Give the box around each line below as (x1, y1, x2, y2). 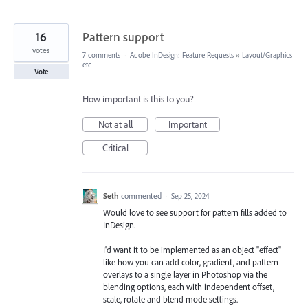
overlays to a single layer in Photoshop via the (103, 268, 267, 280)
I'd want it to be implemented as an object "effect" (103, 243, 281, 255)
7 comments (82, 49, 120, 60)
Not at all (98, 118, 133, 131)
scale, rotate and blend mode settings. (103, 293, 238, 305)
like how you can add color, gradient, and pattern (103, 256, 278, 267)
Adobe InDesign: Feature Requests (130, 49, 234, 60)
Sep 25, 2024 (171, 190, 210, 201)
